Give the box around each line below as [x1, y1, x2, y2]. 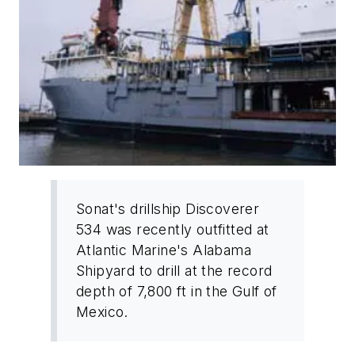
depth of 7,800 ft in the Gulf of [76, 283, 277, 300]
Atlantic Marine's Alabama [76, 242, 251, 259]
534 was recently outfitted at [76, 221, 269, 239]
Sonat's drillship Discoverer [76, 200, 260, 218]
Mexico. [76, 303, 128, 321]
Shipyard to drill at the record [76, 262, 273, 280]
